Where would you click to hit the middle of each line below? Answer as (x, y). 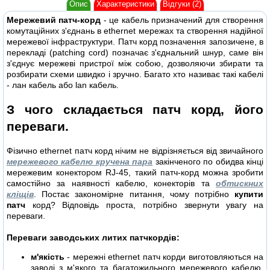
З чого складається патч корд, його (135, 109)
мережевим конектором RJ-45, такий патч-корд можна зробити (135, 173)
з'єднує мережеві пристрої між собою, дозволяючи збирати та (135, 64)
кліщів (20, 194)
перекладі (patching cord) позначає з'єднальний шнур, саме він (135, 53)
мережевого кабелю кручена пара (80, 162)
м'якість (48, 257)
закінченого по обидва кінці (208, 162)
